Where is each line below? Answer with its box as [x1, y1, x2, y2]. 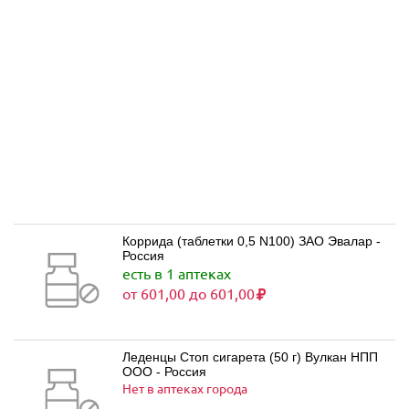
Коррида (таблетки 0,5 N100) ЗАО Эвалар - [122, 234, 381, 248]
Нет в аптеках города [122, 380, 247, 396]
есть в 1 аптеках [122, 264, 231, 282]
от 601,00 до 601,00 [122, 284, 255, 302]
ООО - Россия [122, 364, 206, 379]
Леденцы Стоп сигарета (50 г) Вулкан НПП [122, 350, 378, 364]
